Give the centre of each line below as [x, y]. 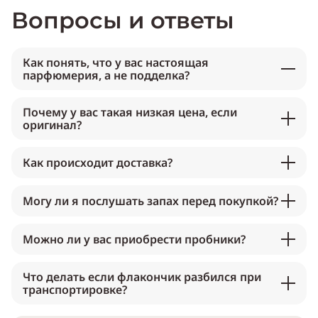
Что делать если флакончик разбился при [142, 277]
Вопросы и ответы [123, 21]
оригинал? [52, 125]
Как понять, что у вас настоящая [116, 63]
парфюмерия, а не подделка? [106, 76]
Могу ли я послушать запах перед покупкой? [150, 201]
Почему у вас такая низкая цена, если [130, 113]
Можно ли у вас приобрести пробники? [134, 240]
